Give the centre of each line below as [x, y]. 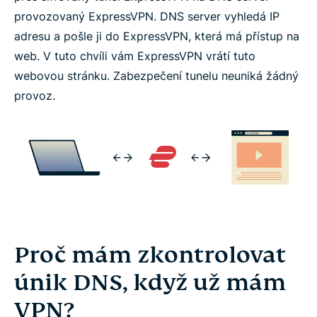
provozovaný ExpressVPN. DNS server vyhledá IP [147, 16]
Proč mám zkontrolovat [150, 254]
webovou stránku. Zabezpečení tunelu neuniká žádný [156, 75]
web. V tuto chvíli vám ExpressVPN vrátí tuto [135, 56]
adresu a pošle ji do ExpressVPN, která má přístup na [157, 36]
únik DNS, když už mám [150, 282]
